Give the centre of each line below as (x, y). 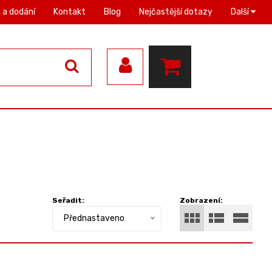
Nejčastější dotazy (176, 12)
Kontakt (70, 12)
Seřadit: (68, 200)
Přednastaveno (94, 218)
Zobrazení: (201, 200)
